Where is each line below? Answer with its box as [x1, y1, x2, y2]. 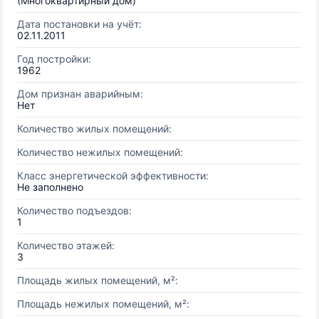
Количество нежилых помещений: [17, 146, 183, 158]
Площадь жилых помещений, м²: [17, 274, 178, 286]
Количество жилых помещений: [17, 122, 172, 135]
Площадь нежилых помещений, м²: [17, 298, 189, 310]
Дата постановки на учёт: [17, 18, 142, 30]
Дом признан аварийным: [17, 88, 143, 100]
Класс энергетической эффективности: [17, 169, 209, 182]
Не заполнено [17, 181, 83, 193]
